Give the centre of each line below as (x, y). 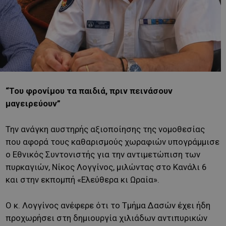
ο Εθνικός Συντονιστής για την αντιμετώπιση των (103, 155)
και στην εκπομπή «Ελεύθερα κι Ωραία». (82, 180)
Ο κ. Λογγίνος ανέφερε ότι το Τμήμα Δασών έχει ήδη (108, 206)
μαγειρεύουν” (33, 104)
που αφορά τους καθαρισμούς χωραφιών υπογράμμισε (112, 142)
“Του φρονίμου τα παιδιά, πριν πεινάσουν (89, 91)
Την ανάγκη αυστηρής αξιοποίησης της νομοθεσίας (105, 129)
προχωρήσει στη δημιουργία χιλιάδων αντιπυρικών (106, 218)
